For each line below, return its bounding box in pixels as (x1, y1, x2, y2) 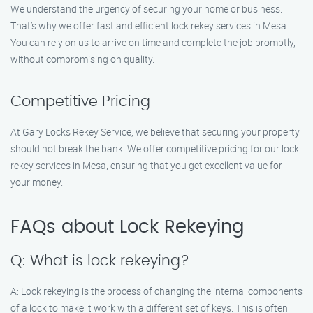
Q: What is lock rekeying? (10, 254, 189, 268)
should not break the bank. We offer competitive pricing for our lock (10, 142, 299, 155)
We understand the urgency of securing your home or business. (10, 2, 282, 15)
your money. (10, 175, 63, 189)
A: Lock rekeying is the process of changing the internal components (10, 284, 303, 298)
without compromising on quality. (10, 52, 154, 66)
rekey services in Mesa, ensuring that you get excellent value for (10, 159, 282, 172)
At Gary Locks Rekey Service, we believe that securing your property (10, 125, 300, 138)
